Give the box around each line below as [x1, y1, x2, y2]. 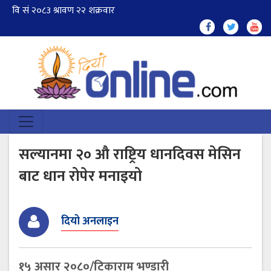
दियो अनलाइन [61, 212, 119, 231]
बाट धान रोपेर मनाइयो [19, 163, 142, 189]
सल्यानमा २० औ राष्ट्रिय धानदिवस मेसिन [19, 142, 241, 167]
